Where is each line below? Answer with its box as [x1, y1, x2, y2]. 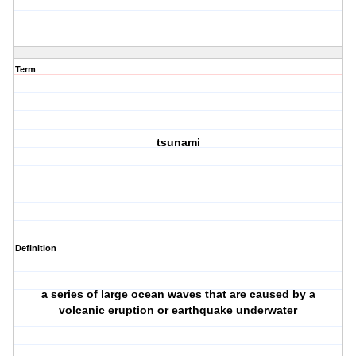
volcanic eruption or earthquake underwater [59, 304, 298, 317]
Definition [15, 243, 56, 253]
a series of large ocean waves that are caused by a [41, 288, 315, 301]
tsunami [156, 136, 200, 149]
